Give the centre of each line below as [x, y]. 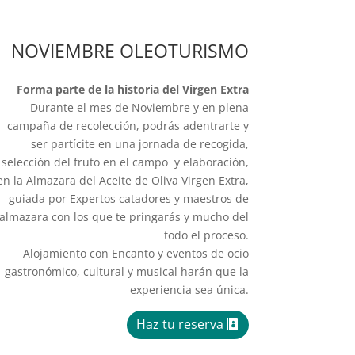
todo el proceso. [206, 235]
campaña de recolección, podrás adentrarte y [128, 125]
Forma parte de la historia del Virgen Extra [132, 89]
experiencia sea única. [189, 289]
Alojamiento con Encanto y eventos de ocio [136, 253]
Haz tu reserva [179, 324]
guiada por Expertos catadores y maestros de [128, 198]
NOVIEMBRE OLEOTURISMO [130, 50]
